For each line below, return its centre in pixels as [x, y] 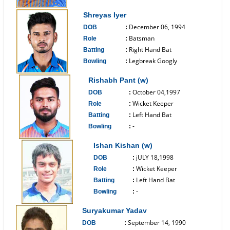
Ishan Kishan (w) [123, 145]
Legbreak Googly [153, 61]
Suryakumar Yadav [114, 210]
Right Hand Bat [150, 50]
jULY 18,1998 [155, 157]
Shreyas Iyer [105, 15]
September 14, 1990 [157, 223]
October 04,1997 [156, 92]
